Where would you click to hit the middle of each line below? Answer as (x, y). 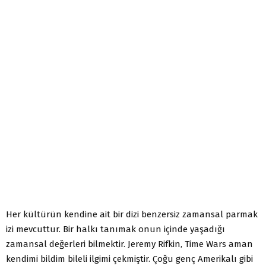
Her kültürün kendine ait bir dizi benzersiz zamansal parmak (132, 214)
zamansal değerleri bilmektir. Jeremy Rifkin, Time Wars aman (129, 244)
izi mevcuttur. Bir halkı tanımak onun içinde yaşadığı (115, 229)
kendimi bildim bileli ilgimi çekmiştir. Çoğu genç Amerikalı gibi (129, 259)
